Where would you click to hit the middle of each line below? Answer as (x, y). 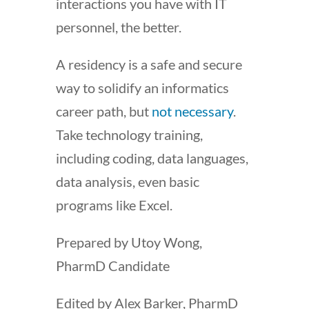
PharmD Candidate (112, 265)
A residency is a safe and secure (149, 64)
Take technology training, (129, 134)
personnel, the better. (118, 27)
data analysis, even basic (127, 181)
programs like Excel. (114, 205)
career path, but (103, 111)
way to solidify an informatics (142, 87)
